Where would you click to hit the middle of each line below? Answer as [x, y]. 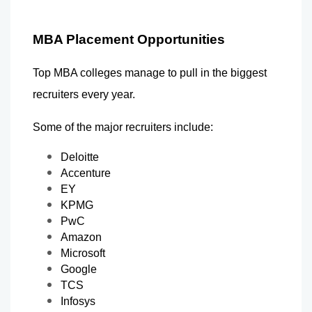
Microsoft [83, 253]
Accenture [86, 173]
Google [79, 269]
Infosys [78, 301]
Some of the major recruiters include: [123, 127]
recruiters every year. [84, 94]
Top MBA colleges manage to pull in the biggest [150, 72]
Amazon [81, 237]
